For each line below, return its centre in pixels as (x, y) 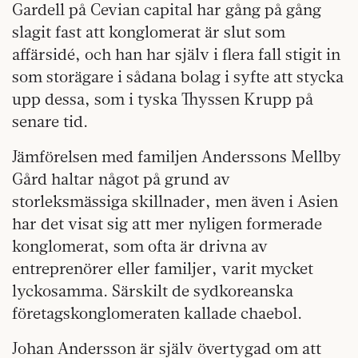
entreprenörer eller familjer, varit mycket (163, 268)
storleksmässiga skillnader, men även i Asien (175, 201)
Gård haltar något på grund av (121, 178)
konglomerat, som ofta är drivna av (140, 245)
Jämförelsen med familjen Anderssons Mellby (177, 156)
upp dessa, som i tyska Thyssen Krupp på (163, 98)
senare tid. (50, 121)
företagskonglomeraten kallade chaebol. (157, 312)
